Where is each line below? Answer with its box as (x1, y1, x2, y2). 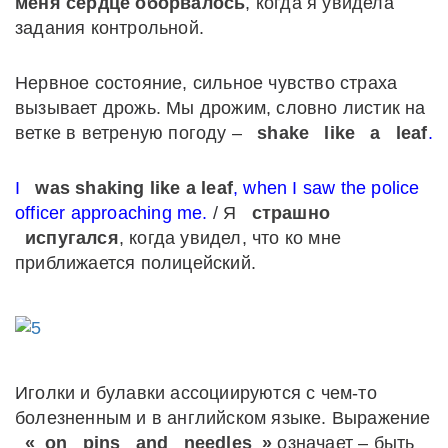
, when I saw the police (233, 178, 420, 199)
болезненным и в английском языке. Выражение (15, 408, 431, 429)
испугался (25, 228, 119, 249)
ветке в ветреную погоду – (15, 123, 248, 144)
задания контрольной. (15, 18, 210, 39)
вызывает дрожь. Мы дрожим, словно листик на (15, 98, 426, 119)
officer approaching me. (15, 203, 208, 224)
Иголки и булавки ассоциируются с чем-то (15, 383, 377, 404)
